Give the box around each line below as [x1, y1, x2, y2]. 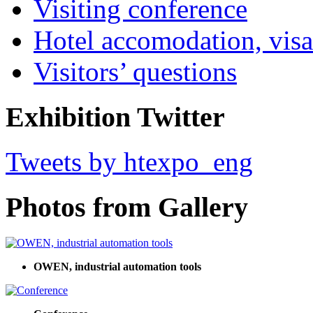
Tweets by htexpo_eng [6, 147, 253, 177]
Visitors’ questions [34, 56, 237, 87]
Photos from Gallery [6, 191, 248, 223]
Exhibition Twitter [6, 101, 225, 133]
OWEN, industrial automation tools [34, 260, 201, 272]
